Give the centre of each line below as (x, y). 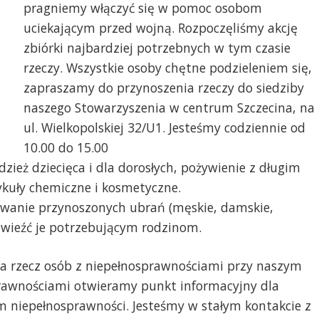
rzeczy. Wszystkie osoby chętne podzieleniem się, (167, 67)
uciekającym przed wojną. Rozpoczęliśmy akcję (160, 27)
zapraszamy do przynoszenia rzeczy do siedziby (163, 87)
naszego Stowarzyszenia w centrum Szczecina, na (169, 107)
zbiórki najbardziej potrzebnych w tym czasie (157, 47)
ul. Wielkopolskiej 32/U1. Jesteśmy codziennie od (164, 127)
